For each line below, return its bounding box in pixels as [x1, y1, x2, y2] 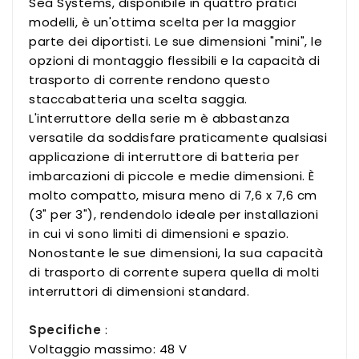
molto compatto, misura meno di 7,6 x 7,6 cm [29, 186, 317, 204]
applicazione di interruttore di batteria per [29, 147, 299, 165]
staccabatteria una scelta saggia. [29, 90, 248, 107]
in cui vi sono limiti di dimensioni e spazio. [29, 224, 289, 242]
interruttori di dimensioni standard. [29, 282, 249, 300]
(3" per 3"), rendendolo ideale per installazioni [29, 205, 318, 223]
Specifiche [29, 321, 101, 338]
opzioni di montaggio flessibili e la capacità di [29, 51, 320, 69]
